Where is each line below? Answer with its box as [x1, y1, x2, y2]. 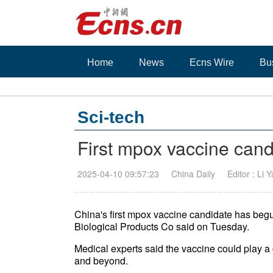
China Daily [171, 168, 215, 180]
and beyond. [74, 253, 128, 268]
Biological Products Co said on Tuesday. [74, 219, 249, 233]
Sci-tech [77, 108, 144, 127]
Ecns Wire [190, 57, 234, 68]
